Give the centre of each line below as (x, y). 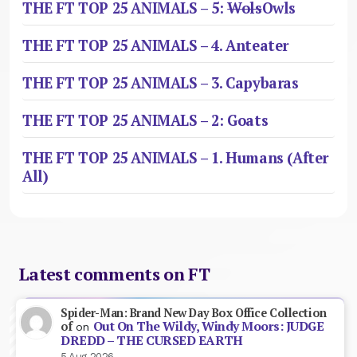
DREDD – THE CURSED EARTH (152, 340)
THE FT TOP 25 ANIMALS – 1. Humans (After (176, 158)
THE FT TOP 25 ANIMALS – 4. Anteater (155, 46)
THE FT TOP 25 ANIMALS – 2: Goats (145, 121)
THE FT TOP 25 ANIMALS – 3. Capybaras (161, 83)
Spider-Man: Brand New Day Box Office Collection (194, 312)
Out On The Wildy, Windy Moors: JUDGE (208, 326)
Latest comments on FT (114, 274)
